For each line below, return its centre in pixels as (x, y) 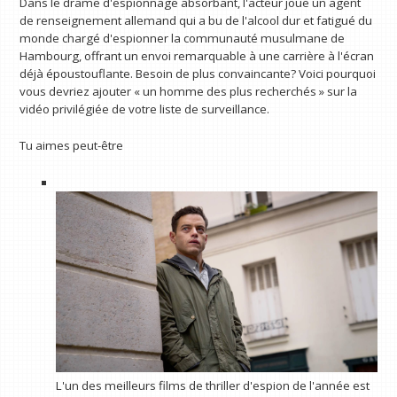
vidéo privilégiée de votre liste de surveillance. (145, 109)
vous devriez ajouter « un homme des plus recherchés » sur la (189, 91)
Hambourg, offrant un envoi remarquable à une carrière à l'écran (197, 55)
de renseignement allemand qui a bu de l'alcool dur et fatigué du (196, 20)
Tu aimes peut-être (72, 146)
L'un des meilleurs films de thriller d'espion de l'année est (212, 386)
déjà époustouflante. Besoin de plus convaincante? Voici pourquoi (198, 73)
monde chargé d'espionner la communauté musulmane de (183, 38)
